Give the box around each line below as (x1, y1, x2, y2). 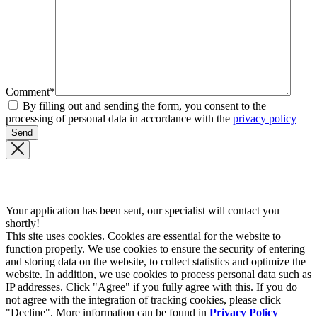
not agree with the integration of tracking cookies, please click (6, 293, 281, 306)
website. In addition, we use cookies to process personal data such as (6, 267, 311, 280)
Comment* (6, 85, 55, 98)
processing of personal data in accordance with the (6, 112, 233, 125)
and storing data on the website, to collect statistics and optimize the (6, 255, 306, 267)
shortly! (6, 217, 40, 229)
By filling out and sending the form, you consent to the (20, 99, 266, 112)
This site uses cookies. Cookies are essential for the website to (6, 229, 281, 242)
